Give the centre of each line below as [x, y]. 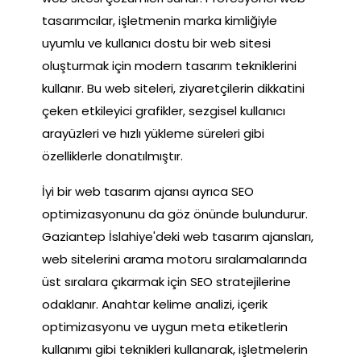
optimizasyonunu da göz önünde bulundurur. [175, 214]
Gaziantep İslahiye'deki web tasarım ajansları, [178, 236]
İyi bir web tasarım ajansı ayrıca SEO [148, 191]
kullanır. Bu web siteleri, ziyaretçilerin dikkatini [173, 88]
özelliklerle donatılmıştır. [112, 156]
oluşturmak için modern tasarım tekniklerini [169, 65]
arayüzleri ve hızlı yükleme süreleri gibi [153, 133]
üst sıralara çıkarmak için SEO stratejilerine [166, 281]
